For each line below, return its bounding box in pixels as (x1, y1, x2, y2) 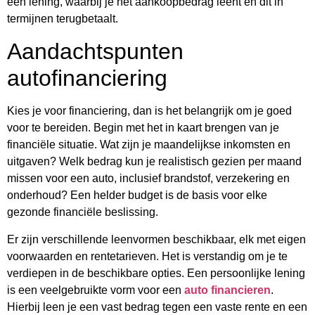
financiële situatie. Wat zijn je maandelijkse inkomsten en (7, 139, 290, 151)
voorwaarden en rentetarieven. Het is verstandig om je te (7, 250, 288, 263)
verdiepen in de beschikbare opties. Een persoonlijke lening (7, 267, 305, 280)
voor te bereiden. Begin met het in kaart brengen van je (7, 122, 279, 134)
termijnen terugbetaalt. (7, 13, 118, 25)
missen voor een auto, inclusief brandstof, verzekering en (7, 172, 290, 185)
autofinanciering (7, 65, 167, 91)
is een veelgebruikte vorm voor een (7, 284, 184, 297)
